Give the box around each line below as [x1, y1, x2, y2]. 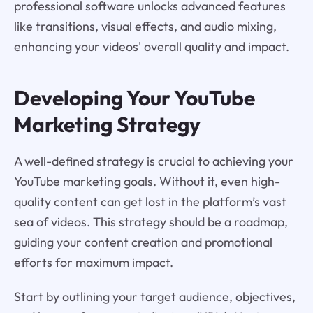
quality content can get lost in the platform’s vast [13, 194, 286, 210]
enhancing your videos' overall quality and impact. [13, 38, 289, 54]
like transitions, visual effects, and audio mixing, [13, 17, 277, 34]
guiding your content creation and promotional [13, 234, 272, 251]
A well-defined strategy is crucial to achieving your [13, 153, 293, 170]
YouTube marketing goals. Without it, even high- [13, 173, 280, 190]
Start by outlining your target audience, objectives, [13, 289, 296, 305]
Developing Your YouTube [13, 84, 255, 111]
